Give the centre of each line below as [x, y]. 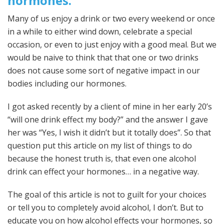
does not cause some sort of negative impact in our [104, 70]
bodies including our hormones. [67, 83]
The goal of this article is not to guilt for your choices [107, 194]
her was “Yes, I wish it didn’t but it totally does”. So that [109, 132]
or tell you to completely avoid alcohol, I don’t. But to [105, 207]
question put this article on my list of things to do [100, 145]
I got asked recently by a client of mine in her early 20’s [110, 106]
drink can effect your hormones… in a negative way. [103, 171]
